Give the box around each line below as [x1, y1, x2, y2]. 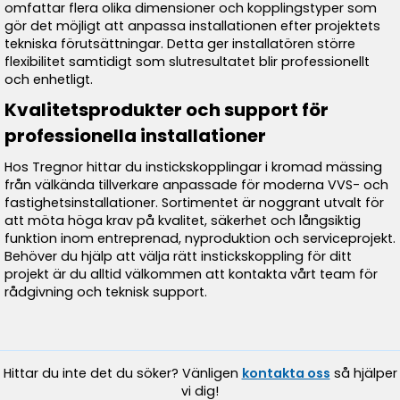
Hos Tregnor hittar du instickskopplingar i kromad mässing [4, 158, 382, 176]
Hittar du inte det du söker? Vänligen [3, 364, 242, 382]
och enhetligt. [4, 71, 93, 88]
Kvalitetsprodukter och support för [4, 97, 329, 122]
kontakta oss [241, 364, 330, 382]
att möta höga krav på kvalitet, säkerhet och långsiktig [4, 212, 361, 229]
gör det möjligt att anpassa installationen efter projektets [4, 17, 380, 35]
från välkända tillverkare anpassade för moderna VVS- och [4, 176, 388, 194]
